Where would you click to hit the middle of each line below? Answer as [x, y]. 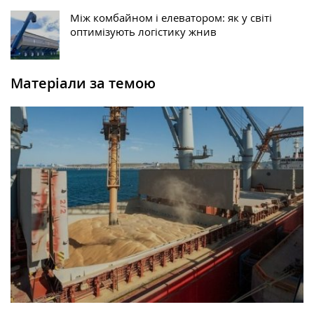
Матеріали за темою [83, 83]
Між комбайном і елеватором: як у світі [171, 18]
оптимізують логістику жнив [143, 32]
